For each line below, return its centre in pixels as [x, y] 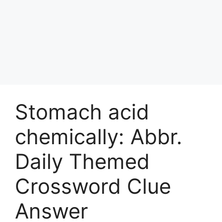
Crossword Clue [93, 186]
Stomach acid [82, 111]
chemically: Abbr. [99, 136]
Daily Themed [82, 161]
